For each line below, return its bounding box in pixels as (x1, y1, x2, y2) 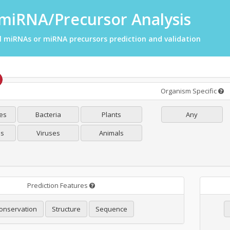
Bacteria (35, 110, 61, 119)
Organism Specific (160, 86, 218, 95)
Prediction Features (27, 181, 89, 190)
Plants (102, 110, 121, 119)
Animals (99, 128, 124, 138)
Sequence (95, 204, 127, 214)
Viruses (36, 128, 60, 138)
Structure (51, 204, 81, 214)
